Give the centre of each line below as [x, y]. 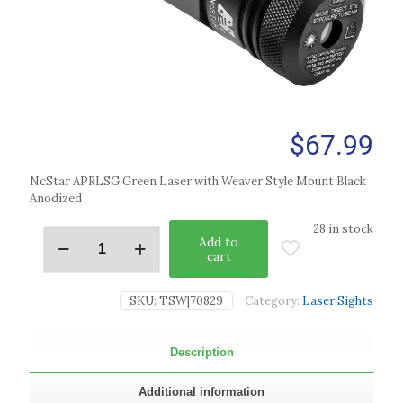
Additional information [201, 391]
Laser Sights [338, 300]
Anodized [56, 198]
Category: [273, 300]
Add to [219, 242]
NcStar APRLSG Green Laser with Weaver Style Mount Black [198, 181]
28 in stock [343, 228]
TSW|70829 [191, 300]
